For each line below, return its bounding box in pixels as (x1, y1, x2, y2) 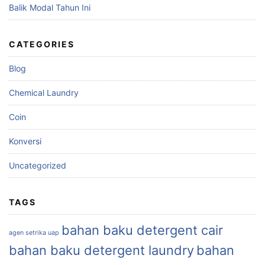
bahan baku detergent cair (62, 222, 223, 238)
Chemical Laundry (9, 87, 79, 98)
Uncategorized (9, 160, 66, 170)
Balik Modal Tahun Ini (9, 2, 91, 12)
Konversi (9, 135, 41, 146)
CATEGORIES (9, 38, 75, 49)
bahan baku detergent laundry (9, 242, 194, 258)
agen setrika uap (9, 228, 59, 237)
